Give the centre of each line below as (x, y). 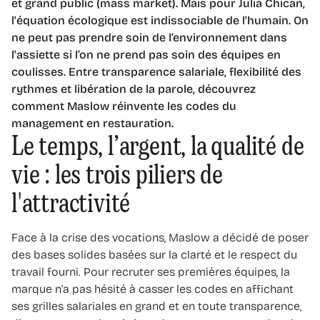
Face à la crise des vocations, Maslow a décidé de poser (160, 237)
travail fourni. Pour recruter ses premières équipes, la (151, 271)
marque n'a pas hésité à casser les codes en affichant (152, 289)
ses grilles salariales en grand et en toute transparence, (156, 306)
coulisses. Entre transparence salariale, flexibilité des (156, 71)
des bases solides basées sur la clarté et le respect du (154, 254)
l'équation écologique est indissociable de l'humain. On (160, 20)
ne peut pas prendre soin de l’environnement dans (149, 37)
